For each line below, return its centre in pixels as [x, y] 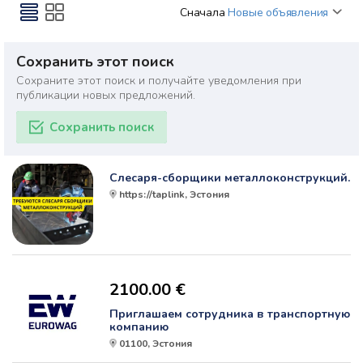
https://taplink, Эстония [174, 195]
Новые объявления [278, 13]
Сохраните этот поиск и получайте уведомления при [159, 81]
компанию [139, 327]
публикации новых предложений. [106, 96]
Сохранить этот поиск [95, 62]
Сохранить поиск [102, 128]
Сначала [202, 13]
